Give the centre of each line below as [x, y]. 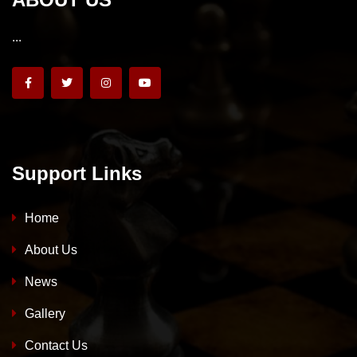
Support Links [77, 173]
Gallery [43, 314]
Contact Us [55, 345]
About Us [49, 250]
